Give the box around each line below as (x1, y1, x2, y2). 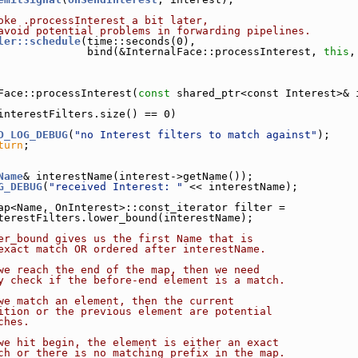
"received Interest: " (49, 181, 183, 193)
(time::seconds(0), (81, 35, 196, 47)
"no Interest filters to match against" (74, 129, 317, 141)
